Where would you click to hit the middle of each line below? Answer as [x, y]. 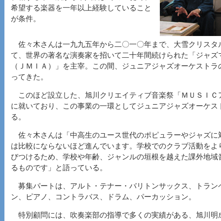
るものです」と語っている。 [59, 168]
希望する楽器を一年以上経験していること [81, 8]
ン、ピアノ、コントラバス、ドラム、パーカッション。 [103, 197]
